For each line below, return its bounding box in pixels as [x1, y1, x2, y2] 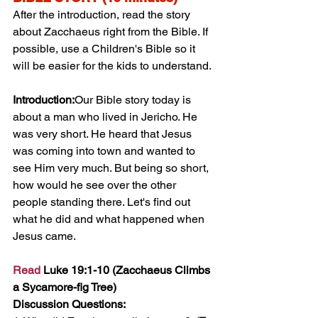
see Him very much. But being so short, [13, 160, 212, 175]
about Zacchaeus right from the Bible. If [13, 24, 211, 38]
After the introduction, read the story [13, 7, 193, 21]
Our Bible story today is [75, 92, 194, 106]
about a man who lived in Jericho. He [13, 109, 200, 124]
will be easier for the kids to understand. [13, 58, 212, 72]
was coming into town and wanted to [13, 143, 198, 158]
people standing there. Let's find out [13, 194, 193, 209]
